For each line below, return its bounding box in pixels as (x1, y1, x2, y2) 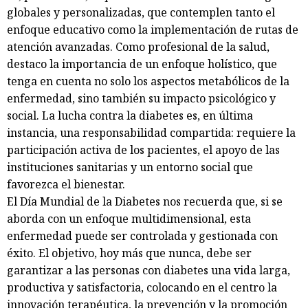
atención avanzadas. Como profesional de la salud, (7, 38, 269, 54)
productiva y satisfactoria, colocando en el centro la (7, 279, 277, 295)
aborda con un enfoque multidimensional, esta (7, 210, 251, 226)
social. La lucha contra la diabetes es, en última (7, 107, 253, 123)
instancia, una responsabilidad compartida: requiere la (7, 124, 296, 140)
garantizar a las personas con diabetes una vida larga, (7, 262, 290, 278)
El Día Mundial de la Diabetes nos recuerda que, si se (7, 193, 283, 209)
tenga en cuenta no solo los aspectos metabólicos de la (7, 73, 289, 89)
